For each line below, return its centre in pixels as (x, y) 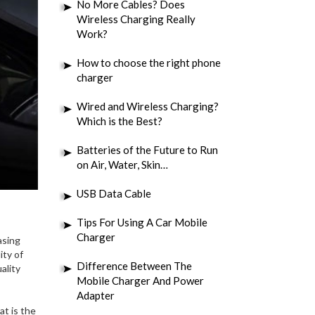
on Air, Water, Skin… (122, 165)
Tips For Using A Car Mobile (142, 222)
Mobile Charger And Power (140, 281)
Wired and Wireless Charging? (147, 106)
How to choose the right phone (148, 63)
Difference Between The (134, 266)
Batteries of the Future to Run (147, 150)
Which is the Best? (119, 121)
